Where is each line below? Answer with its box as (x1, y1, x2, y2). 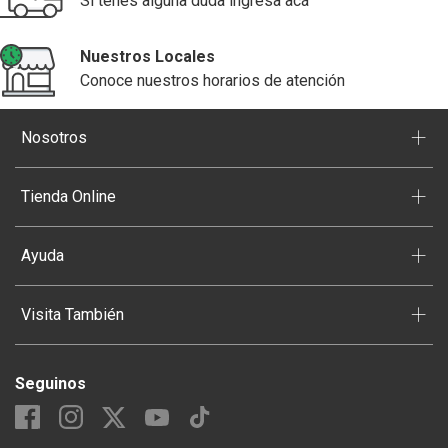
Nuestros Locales (80, 47, 215, 67)
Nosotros (21, 128, 87, 148)
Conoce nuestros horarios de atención (80, 71, 345, 91)
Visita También (21, 305, 124, 325)
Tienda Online (21, 187, 116, 207)
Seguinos (15, 374, 86, 394)
